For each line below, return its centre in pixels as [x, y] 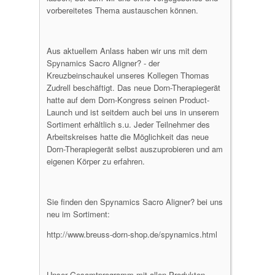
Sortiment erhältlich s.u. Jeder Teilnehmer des [128, 124]
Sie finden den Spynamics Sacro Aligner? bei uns [135, 202]
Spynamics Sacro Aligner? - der [103, 63]
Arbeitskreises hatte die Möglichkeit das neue [128, 137]
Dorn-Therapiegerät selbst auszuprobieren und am [135, 149]
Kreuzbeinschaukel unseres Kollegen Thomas [128, 75]
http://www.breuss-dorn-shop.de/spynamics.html [132, 234]
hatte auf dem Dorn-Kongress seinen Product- [128, 100]
